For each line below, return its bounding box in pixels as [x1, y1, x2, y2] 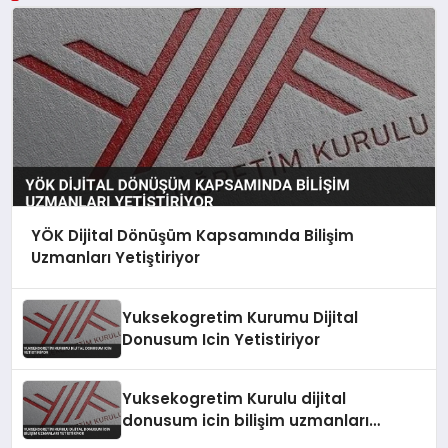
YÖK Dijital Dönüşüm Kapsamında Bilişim [30, 225, 354, 247]
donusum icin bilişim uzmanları [122, 410, 370, 432]
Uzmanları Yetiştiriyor [30, 247, 200, 269]
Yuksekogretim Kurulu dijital [122, 388, 347, 410]
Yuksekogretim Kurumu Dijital [122, 307, 359, 329]
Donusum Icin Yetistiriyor [122, 329, 321, 351]
